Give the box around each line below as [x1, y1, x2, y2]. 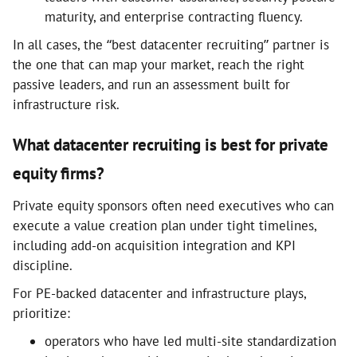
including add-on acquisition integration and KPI [13, 237, 296, 254]
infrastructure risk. [13, 96, 120, 113]
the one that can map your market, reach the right [13, 56, 304, 73]
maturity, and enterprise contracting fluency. [45, 8, 303, 25]
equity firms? [13, 163, 104, 184]
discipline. [13, 257, 73, 274]
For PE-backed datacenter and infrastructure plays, [13, 284, 306, 302]
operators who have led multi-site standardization [45, 332, 336, 350]
